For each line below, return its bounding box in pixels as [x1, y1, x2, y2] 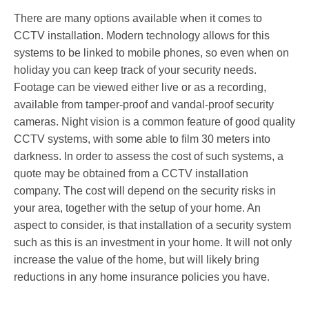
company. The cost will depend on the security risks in [14, 184, 276, 197]
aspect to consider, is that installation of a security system [14, 219, 291, 231]
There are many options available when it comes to [14, 12, 262, 24]
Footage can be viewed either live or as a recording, [14, 81, 266, 93]
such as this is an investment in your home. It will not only [14, 236, 292, 248]
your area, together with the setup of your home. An [14, 201, 261, 214]
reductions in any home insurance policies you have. [14, 270, 270, 283]
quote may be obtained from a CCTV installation [14, 167, 248, 179]
